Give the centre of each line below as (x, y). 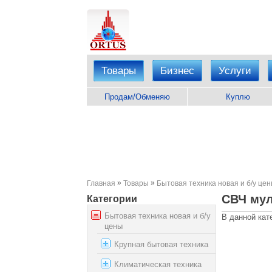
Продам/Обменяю (137, 97)
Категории (112, 199)
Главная (101, 183)
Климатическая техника (158, 264)
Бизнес (177, 71)
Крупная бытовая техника (161, 244)
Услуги (235, 71)
